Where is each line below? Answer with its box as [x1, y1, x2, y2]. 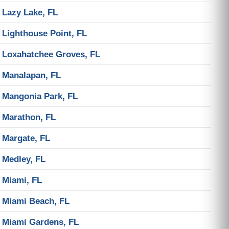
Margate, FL [2, 133, 50, 143]
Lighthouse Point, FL [2, 28, 87, 38]
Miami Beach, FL [2, 196, 70, 206]
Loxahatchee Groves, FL [2, 49, 100, 59]
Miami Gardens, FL [2, 217, 79, 227]
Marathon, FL [2, 112, 56, 122]
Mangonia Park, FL [2, 91, 78, 101]
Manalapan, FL [2, 70, 61, 80]
